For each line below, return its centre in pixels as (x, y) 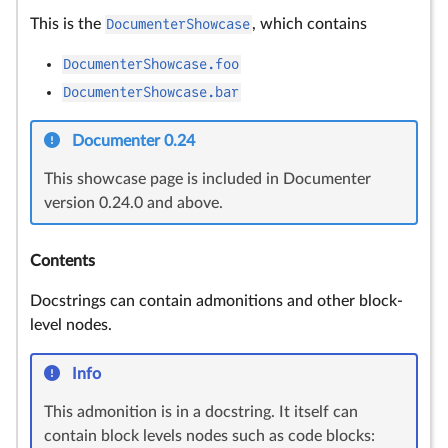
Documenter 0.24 (133, 141)
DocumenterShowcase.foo (151, 64)
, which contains (309, 24)
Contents (62, 261)
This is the (67, 24)
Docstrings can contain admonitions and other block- (216, 301)
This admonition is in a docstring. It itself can (201, 412)
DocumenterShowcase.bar (151, 92)
